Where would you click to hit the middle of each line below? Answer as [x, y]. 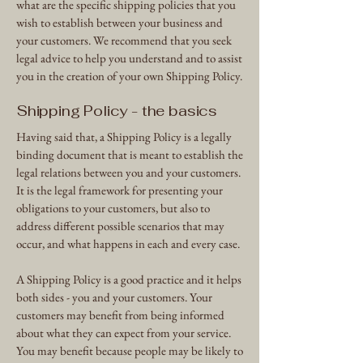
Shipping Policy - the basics [117, 110]
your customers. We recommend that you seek [124, 40]
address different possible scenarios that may [120, 225]
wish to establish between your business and [120, 22]
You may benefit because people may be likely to [130, 350]
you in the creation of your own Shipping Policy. [129, 75]
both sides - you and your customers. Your [114, 297]
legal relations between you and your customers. [128, 172]
